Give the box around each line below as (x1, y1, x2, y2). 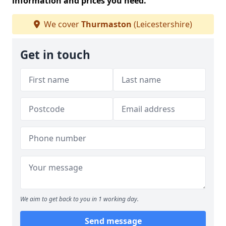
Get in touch (20, 47, 90, 63)
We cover (42, 19, 81, 30)
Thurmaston (81, 19, 132, 30)
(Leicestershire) (132, 19, 192, 30)
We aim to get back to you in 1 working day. (20, 195, 139, 203)
